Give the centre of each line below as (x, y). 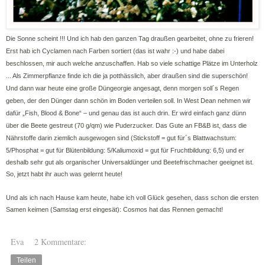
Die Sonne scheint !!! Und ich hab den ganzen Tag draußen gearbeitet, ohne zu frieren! (130, 39)
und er (235, 151)
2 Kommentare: (61, 242)
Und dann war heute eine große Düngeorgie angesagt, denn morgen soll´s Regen (122, 88)
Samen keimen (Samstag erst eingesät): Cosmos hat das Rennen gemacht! (114, 210)
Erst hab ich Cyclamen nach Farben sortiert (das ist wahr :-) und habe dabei (115, 51)
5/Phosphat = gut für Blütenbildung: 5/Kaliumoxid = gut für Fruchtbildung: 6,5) (115, 151)
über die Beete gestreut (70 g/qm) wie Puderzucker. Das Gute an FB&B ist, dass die (126, 126)
